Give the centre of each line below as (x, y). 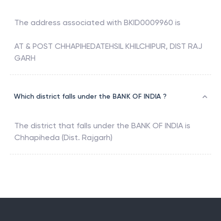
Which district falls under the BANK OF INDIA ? (90, 97)
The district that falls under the (73, 126)
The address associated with (69, 23)
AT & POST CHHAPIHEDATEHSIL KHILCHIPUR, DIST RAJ (108, 46)
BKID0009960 (148, 23)
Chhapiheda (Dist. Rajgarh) (63, 138)
